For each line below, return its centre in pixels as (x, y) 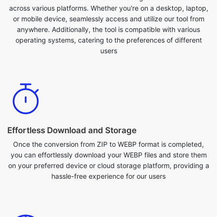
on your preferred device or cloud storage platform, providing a (108, 130)
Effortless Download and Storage (72, 94)
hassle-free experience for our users (108, 140)
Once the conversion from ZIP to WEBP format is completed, (108, 108)
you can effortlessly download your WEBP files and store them (108, 119)
